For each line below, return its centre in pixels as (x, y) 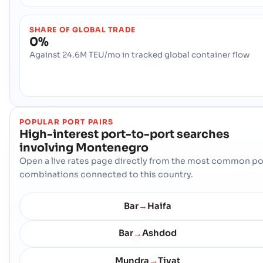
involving (46, 147)
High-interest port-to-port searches (124, 134)
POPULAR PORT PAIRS (66, 122)
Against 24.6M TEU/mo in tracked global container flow (139, 55)
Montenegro (112, 147)
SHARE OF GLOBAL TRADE (82, 30)
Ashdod (159, 233)
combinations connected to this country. (106, 174)
